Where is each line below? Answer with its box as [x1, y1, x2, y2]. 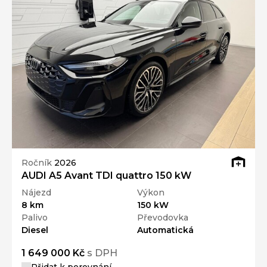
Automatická [137, 225, 194, 236]
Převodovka [137, 212, 188, 223]
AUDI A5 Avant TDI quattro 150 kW [21, 170, 191, 182]
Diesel [21, 225, 48, 236]
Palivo [21, 212, 48, 223]
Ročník [21, 157, 54, 168]
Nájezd [21, 187, 51, 198]
